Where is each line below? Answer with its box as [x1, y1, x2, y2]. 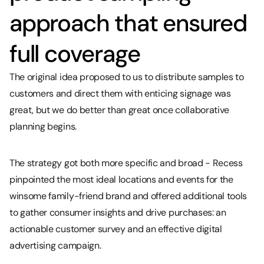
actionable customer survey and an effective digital [9, 222, 222, 235]
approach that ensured [9, 7, 247, 38]
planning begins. [9, 120, 77, 133]
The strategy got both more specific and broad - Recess [9, 156, 243, 169]
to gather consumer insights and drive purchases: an [9, 206, 226, 219]
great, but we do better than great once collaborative [9, 103, 230, 116]
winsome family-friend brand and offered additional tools [9, 189, 247, 202]
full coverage [9, 38, 140, 69]
